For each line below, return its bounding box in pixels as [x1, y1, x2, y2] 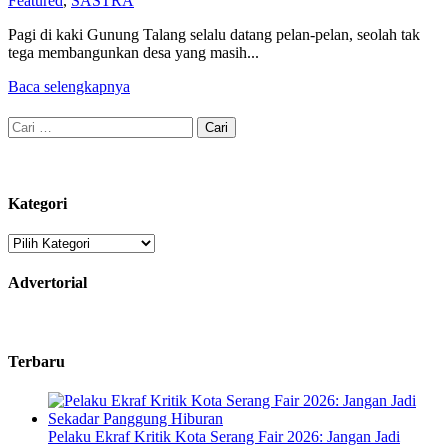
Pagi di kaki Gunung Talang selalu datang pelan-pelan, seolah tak [8, 25, 420, 43]
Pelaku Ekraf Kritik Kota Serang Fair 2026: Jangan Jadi [48, 428, 400, 446]
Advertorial [8, 274, 87, 292]
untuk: [7, 133, 47, 151]
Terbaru [8, 353, 65, 371]
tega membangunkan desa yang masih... [8, 43, 259, 61]
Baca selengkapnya [8, 77, 130, 95]
